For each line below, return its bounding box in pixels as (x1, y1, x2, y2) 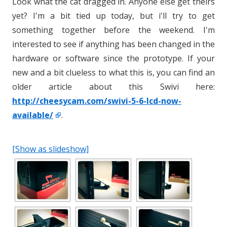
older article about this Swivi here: (12, 81, 215, 92)
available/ (12, 109, 53, 121)
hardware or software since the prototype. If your (12, 53, 215, 64)
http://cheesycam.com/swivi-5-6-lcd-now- (12, 95, 181, 106)
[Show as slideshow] (12, 143, 89, 155)
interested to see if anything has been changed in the (12, 39, 215, 50)
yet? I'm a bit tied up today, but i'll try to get (12, 10, 215, 21)
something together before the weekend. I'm (12, 24, 215, 35)
